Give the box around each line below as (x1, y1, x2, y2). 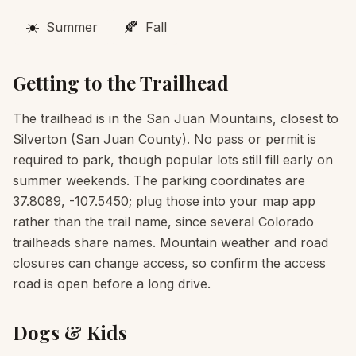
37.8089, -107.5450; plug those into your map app (13, 193, 315, 209)
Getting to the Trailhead (13, 70, 229, 95)
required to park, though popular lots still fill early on (13, 152, 333, 168)
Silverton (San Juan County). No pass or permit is (13, 131, 316, 147)
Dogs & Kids (13, 319, 127, 345)
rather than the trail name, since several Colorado (13, 214, 314, 230)
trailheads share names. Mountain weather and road (13, 234, 328, 250)
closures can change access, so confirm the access (13, 255, 326, 271)
